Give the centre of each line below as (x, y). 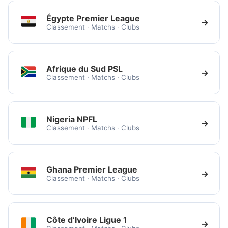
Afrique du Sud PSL (84, 68)
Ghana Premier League (92, 169)
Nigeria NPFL (72, 119)
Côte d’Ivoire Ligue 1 (87, 220)
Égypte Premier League (93, 18)
